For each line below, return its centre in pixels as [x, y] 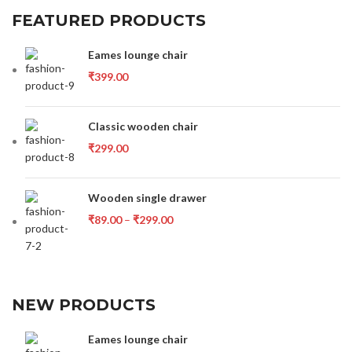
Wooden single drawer [148, 198]
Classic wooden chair [143, 126]
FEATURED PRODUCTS [109, 20]
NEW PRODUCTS [84, 305]
